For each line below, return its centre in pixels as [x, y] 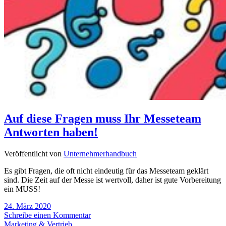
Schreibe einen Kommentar [47, 215]
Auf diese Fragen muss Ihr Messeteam [103, 119]
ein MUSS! [22, 189]
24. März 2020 [27, 206]
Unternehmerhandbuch [100, 153]
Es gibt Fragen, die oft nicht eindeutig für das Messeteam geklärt [106, 171]
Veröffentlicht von [34, 153]
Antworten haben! [51, 132]
